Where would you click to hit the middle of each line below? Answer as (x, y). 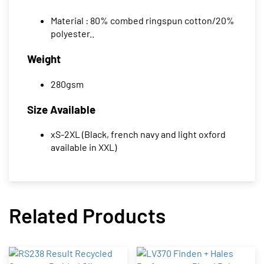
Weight (44, 59)
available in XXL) (84, 147)
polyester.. (72, 34)
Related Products (87, 215)
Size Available (61, 109)
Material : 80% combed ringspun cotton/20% (143, 21)
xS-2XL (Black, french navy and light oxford (138, 134)
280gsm (67, 84)
